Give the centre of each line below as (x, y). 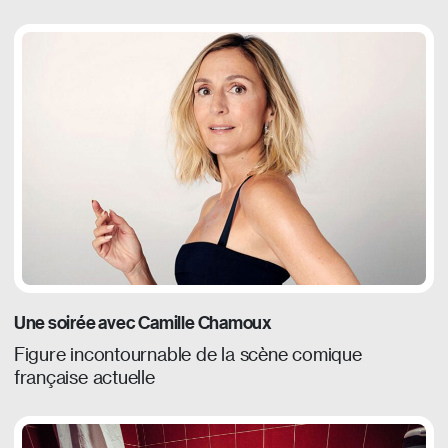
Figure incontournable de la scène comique (187, 354)
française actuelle (84, 377)
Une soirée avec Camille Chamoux (142, 322)
